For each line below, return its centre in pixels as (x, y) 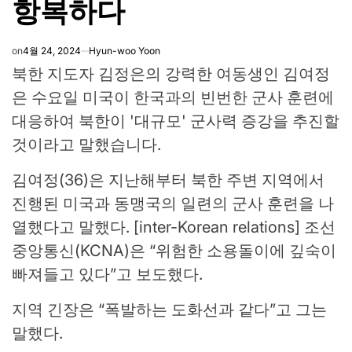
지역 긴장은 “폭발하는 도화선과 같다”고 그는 (169, 310)
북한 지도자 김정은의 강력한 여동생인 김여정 (171, 74)
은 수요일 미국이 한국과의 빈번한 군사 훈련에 (173, 98)
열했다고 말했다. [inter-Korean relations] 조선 (174, 227)
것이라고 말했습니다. (86, 145)
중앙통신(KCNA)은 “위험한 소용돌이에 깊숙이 (174, 251)
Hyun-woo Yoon (125, 51)
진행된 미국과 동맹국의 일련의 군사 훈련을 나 (173, 204)
